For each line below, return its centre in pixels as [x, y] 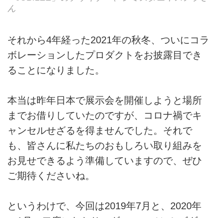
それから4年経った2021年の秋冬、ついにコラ [108, 40]
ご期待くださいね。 [51, 176]
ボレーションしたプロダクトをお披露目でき [105, 55]
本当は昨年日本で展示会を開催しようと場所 [105, 100]
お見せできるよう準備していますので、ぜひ [105, 161]
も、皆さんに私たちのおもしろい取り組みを [105, 146]
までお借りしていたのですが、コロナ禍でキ [105, 116]
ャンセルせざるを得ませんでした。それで [100, 131]
